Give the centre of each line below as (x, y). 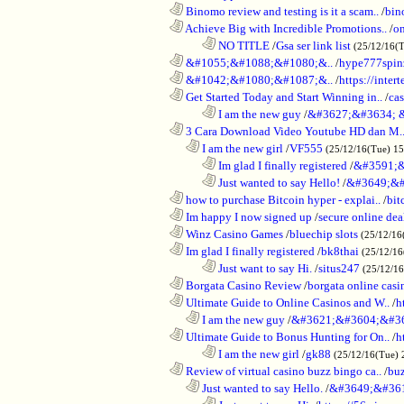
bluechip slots (324, 234)
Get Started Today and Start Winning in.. (283, 96)
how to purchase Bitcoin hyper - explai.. (282, 199)
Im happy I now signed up (248, 216)
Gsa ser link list (313, 45)
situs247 (339, 268)
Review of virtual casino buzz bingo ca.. (282, 371)
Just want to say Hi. (264, 268)
